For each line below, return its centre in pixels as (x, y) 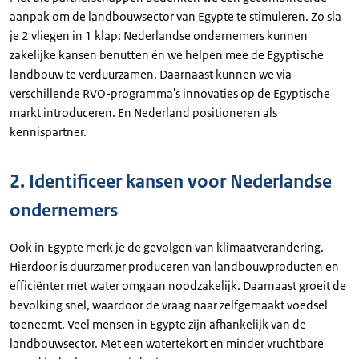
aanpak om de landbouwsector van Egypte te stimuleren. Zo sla (175, 16)
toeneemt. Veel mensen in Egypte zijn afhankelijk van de (158, 324)
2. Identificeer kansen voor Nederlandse (171, 182)
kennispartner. (48, 132)
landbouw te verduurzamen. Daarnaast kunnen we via (151, 74)
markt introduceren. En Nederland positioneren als (143, 113)
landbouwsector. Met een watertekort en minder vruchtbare (167, 343)
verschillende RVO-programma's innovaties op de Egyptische (170, 93)
